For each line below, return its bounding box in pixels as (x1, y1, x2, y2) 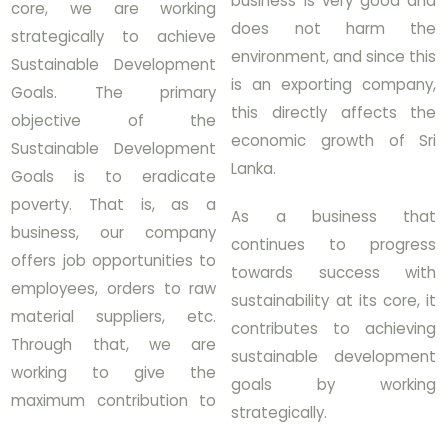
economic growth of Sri (231, 130, 437, 151)
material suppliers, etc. (11, 306, 217, 327)
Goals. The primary (11, 82, 217, 103)
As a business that (231, 206, 437, 227)
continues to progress (231, 234, 437, 255)
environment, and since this (231, 46, 437, 67)
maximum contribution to (11, 390, 217, 411)
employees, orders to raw (11, 278, 217, 299)
